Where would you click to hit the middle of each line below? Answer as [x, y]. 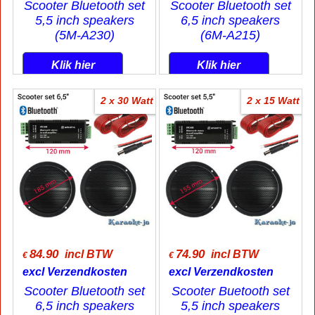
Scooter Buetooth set [230, 291]
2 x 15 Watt [273, 101]
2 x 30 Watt [127, 101]
